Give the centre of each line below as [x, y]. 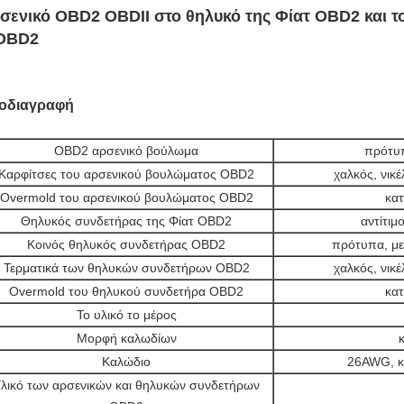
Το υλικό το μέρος [126, 315]
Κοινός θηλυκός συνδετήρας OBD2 [126, 244]
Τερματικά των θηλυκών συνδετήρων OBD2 [126, 268]
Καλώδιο [126, 362]
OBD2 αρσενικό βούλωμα [126, 151]
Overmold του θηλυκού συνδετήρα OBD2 [126, 291]
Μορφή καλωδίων [126, 338]
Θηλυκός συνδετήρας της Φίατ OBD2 [126, 221]
